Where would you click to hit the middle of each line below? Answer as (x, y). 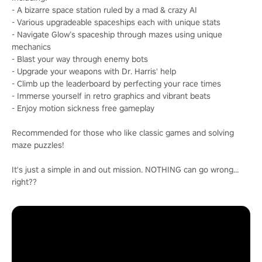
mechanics (31, 46)
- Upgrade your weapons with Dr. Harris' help (94, 71)
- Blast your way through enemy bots (80, 59)
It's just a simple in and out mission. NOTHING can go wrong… (125, 169)
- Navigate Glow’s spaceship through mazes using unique (117, 34)
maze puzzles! (38, 145)
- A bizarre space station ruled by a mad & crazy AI (104, 10)
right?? (24, 182)
